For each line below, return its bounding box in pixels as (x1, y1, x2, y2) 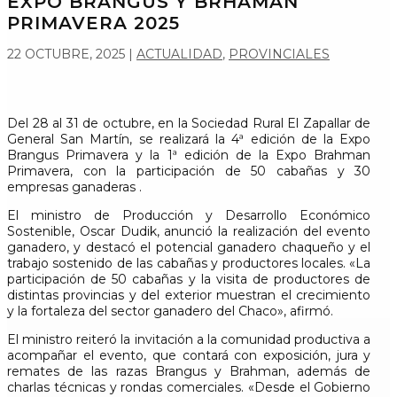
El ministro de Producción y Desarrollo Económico (7, 207, 371, 223)
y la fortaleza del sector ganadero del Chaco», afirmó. (7, 303, 333, 319)
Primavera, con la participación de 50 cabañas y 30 (7, 163, 371, 179)
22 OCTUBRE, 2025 (7, 46, 125, 62)
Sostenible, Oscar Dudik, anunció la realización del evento (7, 223, 371, 239)
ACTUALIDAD (136, 46, 222, 62)
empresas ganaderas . (7, 179, 142, 195)
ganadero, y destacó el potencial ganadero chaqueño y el (7, 239, 371, 255)
